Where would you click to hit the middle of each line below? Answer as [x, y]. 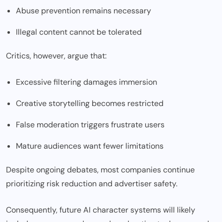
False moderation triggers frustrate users [90, 125]
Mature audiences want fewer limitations [90, 146]
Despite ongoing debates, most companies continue [100, 170]
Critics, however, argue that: [56, 56]
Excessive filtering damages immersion [86, 82]
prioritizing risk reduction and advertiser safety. [92, 184]
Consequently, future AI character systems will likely [101, 210]
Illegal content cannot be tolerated [79, 32]
